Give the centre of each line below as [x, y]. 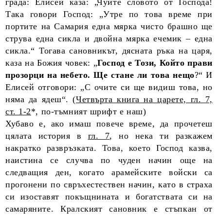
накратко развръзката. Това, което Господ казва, [109, 148]
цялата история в [47, 136]
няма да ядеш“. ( [41, 99]
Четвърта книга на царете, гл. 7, [145, 99]
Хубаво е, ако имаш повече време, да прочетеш [109, 124]
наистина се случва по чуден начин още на [109, 160]
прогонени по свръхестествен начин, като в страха [109, 184]
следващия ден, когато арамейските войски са [109, 172]
